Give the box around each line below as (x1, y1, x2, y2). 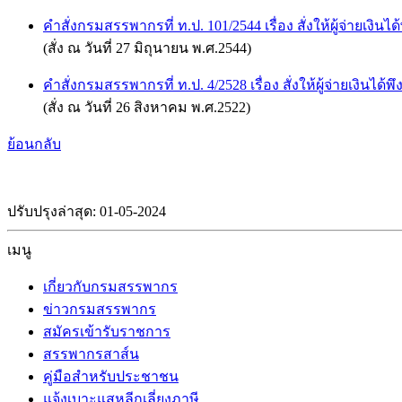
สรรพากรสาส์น (43, 346, 139, 363)
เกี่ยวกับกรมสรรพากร (43, 279, 178, 295)
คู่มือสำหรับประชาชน (43, 369, 179, 385)
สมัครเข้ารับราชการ (43, 324, 170, 340)
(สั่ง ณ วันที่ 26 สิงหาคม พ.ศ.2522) (43, 100, 250, 116)
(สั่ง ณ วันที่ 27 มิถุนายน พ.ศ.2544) (43, 40, 251, 57)
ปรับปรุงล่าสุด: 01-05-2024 (7, 204, 166, 220)
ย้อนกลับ (7, 136, 61, 153)
